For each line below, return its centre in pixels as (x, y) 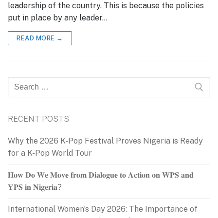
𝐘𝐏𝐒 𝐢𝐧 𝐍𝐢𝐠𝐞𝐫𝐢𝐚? (35, 187)
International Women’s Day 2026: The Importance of (103, 209)
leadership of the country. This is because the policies (106, 6)
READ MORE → (40, 38)
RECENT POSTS (38, 119)
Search (20, 83)
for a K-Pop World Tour (50, 153)
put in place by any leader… (58, 18)
